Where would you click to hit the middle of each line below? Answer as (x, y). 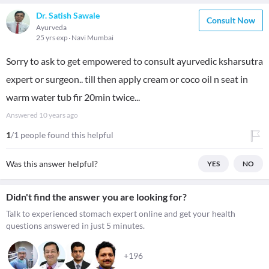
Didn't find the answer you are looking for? (96, 197)
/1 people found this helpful (62, 135)
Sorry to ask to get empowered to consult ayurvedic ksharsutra (134, 61)
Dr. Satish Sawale (68, 15)
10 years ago (59, 115)
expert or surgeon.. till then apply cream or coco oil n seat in (127, 79)
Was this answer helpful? (52, 164)
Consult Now (231, 20)
